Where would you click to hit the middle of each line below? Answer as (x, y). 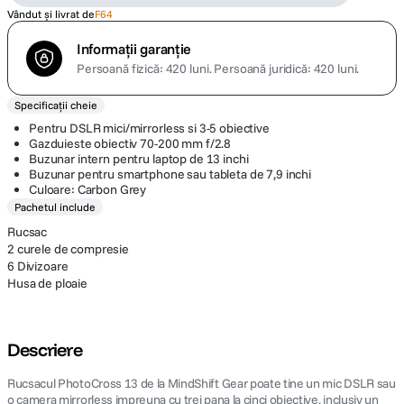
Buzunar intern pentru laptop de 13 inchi (139, 159)
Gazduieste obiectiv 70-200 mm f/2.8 (130, 143)
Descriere (45, 349)
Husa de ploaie (48, 283)
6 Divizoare (38, 266)
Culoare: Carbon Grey (88, 189)
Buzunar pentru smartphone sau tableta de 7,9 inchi (170, 174)
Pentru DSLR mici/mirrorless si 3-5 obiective (149, 128)
